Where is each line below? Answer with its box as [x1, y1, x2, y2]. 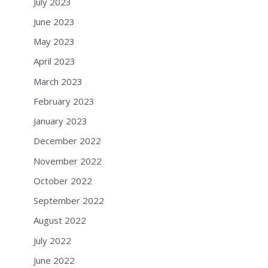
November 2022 [33, 154, 102, 167]
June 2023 [33, 15, 75, 28]
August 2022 [33, 214, 86, 227]
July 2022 [33, 234, 71, 246]
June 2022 [33, 254, 75, 266]
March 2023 [33, 75, 83, 87]
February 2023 [33, 95, 95, 107]
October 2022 [33, 174, 92, 187]
